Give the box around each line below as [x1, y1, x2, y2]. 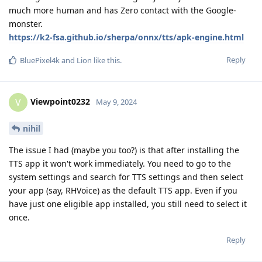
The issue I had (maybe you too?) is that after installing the [9, 144, 239, 156]
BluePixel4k [20, 55, 60, 66]
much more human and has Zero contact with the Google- [9, 5, 236, 16]
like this [92, 55, 120, 66]
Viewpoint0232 [30, 95, 90, 107]
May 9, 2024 [96, 96, 137, 107]
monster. [9, 18, 43, 30]
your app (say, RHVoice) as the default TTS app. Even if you [9, 184, 237, 196]
